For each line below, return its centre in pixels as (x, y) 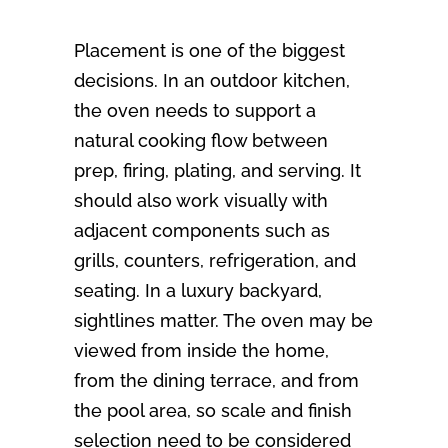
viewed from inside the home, (201, 351)
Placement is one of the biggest (209, 51)
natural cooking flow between (201, 141)
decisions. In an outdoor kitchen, (212, 81)
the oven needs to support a (195, 111)
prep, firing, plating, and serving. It (217, 171)
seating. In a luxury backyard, (198, 291)
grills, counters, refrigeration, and (215, 261)
